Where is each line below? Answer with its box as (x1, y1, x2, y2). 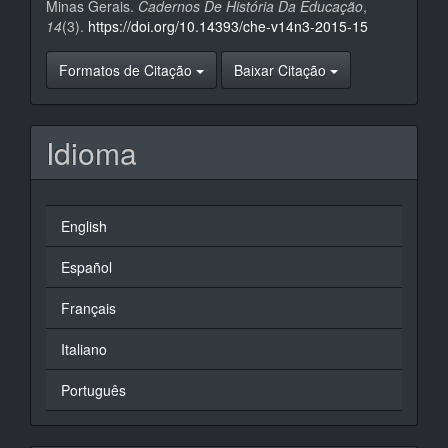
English (61, 216, 107, 236)
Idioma (46, 131, 137, 174)
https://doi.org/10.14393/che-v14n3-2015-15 (88, 16, 368, 36)
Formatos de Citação (59, 60, 196, 80)
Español (61, 257, 112, 277)
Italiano (61, 339, 107, 359)
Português (61, 380, 126, 400)
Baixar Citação (234, 60, 330, 80)
